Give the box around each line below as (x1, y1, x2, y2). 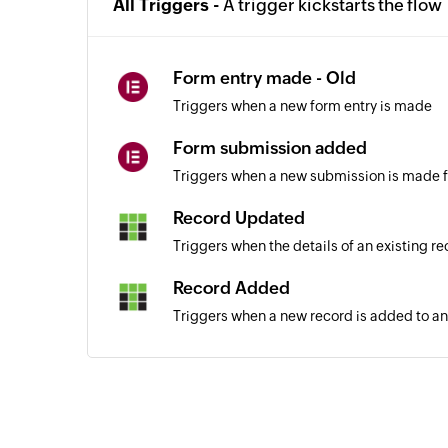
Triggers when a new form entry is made (173, 98, 432, 114)
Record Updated (173, 208, 305, 228)
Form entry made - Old (173, 68, 356, 88)
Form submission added (173, 138, 367, 158)
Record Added (173, 278, 290, 298)
